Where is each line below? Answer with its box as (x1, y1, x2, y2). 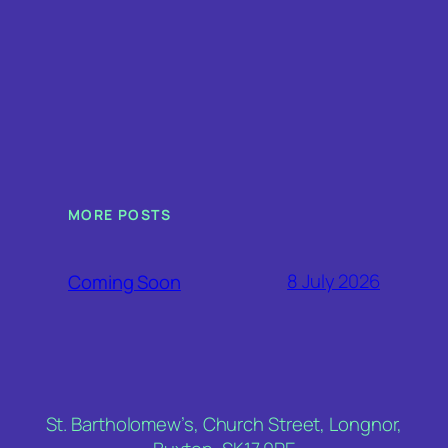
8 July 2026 (287, 268, 380, 295)
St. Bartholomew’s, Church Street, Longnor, (45, 410, 403, 437)
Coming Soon (68, 268, 181, 295)
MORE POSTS (68, 204, 171, 224)
